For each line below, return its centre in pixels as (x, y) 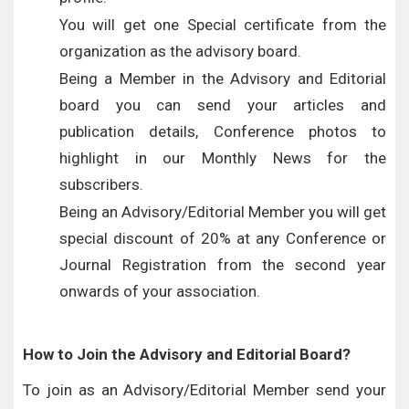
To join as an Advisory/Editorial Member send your (204, 390)
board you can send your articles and (223, 105)
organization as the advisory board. (180, 51)
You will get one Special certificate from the (223, 25)
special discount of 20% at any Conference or (223, 238)
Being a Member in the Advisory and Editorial (223, 79)
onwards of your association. (160, 291)
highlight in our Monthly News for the (223, 158)
